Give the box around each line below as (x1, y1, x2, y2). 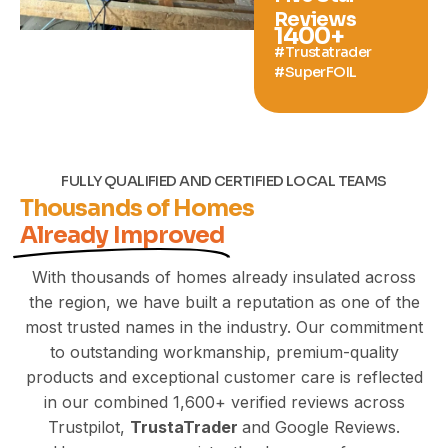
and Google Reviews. (242, 416, 400, 437)
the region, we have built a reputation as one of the (28, 291, 420, 312)
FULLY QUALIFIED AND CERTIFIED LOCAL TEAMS (61, 171, 387, 190)
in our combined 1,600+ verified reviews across (43, 391, 405, 412)
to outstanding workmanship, (49, 341, 276, 362)
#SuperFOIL (274, 62, 357, 81)
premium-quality (275, 341, 399, 362)
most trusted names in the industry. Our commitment (25, 316, 423, 337)
